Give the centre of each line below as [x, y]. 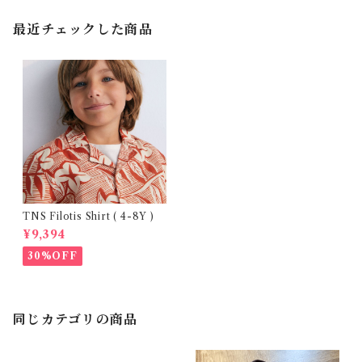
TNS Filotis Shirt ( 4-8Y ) [102, 216]
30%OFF [53, 255]
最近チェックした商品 [83, 29]
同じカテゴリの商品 [76, 319]
